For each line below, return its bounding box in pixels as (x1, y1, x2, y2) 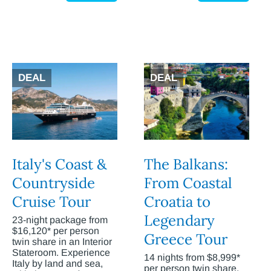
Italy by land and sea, (12, 258, 103, 269)
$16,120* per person (12, 226, 99, 237)
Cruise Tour (12, 192, 91, 212)
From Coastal (144, 174, 232, 193)
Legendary (144, 211, 215, 230)
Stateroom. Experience (12, 247, 110, 258)
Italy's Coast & (12, 155, 107, 174)
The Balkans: (144, 155, 228, 174)
